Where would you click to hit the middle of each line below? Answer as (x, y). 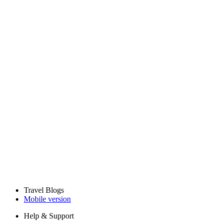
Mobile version (47, 199)
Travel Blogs (44, 190)
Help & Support (49, 216)
